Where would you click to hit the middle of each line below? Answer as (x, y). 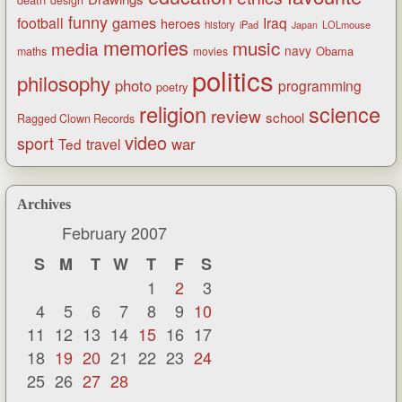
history (220, 24)
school (285, 117)
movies (210, 50)
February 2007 (114, 232)
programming (320, 85)
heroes (180, 23)
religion (173, 114)
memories (146, 47)
